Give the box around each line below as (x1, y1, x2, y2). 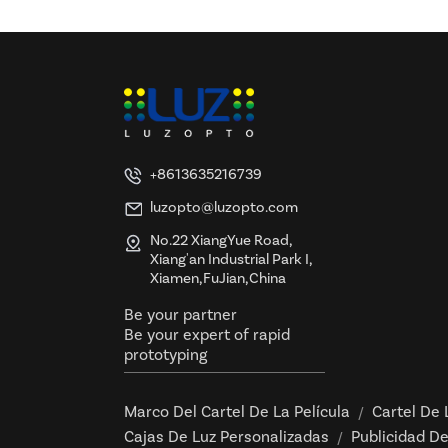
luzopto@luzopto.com (150, 197, 298, 217)
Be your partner (124, 304, 237, 325)
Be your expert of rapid (124, 324, 290, 345)
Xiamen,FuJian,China (150, 269, 286, 289)
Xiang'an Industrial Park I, (150, 250, 312, 270)
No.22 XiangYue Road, (150, 231, 292, 251)
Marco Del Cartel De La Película (124, 401, 350, 422)
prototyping (124, 344, 207, 365)
